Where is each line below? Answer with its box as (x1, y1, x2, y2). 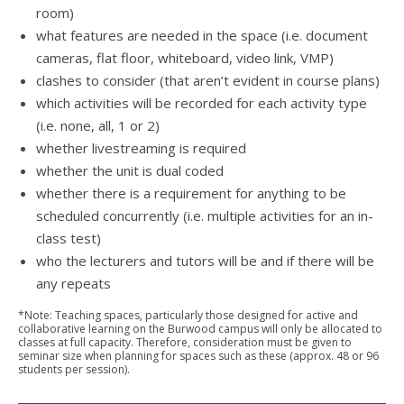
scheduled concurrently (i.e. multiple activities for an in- (36, 207, 373, 225)
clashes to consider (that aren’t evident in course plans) (36, 71, 380, 89)
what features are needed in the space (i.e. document (36, 26, 368, 44)
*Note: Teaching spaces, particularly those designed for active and (18, 308, 358, 323)
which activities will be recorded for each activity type (36, 94, 367, 112)
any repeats (36, 274, 111, 292)
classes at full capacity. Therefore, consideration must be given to (18, 335, 352, 350)
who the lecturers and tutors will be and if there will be (36, 252, 374, 270)
